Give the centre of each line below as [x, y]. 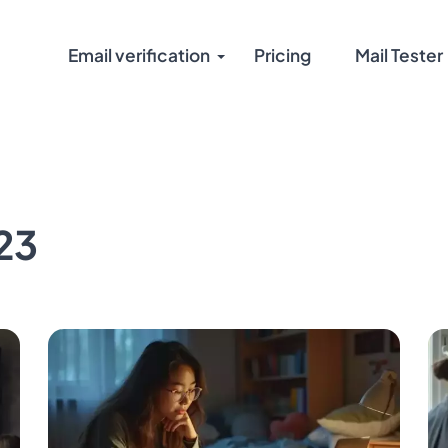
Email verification [139, 55]
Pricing [282, 55]
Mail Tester [399, 55]
